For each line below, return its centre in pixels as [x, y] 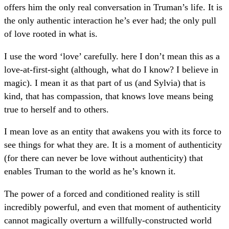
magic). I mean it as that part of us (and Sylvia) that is [105, 83]
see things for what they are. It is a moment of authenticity [113, 145]
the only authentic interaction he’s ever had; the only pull [110, 21]
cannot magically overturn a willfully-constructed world [108, 220]
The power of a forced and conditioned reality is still [102, 193]
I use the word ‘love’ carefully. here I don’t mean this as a [112, 56]
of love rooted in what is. [51, 34]
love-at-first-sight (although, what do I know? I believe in [111, 69]
